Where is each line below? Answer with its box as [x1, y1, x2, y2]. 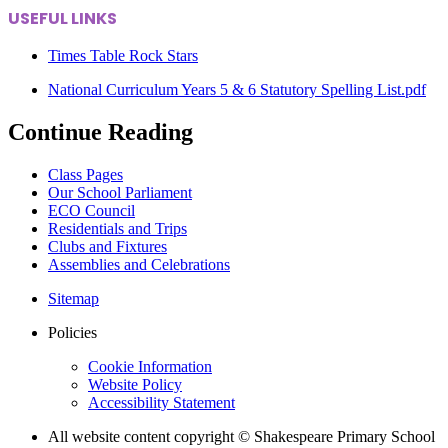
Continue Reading [8, 118, 193, 145]
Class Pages [48, 165, 123, 183]
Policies [48, 323, 97, 341]
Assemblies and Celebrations [48, 255, 230, 273]
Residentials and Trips [48, 219, 187, 237]
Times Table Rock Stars [48, 46, 198, 64]
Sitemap [48, 289, 99, 307]
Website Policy [88, 375, 182, 393]
